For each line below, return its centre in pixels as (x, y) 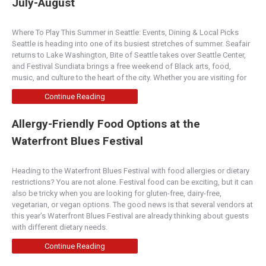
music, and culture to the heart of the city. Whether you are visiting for (130, 77)
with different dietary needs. (61, 227)
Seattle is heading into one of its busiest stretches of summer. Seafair (131, 43)
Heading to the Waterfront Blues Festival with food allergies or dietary (131, 170)
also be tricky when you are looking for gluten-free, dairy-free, (117, 193)
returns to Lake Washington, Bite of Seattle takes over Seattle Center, (129, 55)
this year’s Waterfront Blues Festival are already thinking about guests (130, 216)
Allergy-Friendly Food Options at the (106, 123)
